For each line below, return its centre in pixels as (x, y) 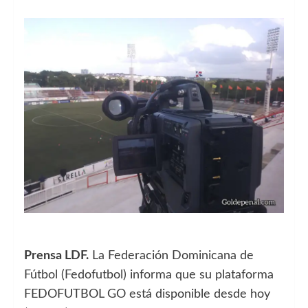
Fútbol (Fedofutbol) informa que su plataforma (149, 275)
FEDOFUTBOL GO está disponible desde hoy (147, 294)
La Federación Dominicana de (171, 255)
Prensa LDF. (56, 255)
